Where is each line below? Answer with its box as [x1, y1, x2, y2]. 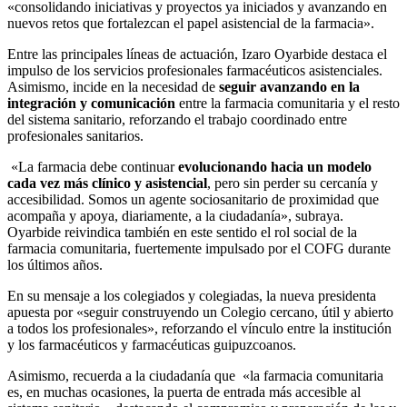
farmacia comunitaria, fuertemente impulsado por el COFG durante [7, 241, 391, 257]
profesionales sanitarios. [7, 128, 144, 144]
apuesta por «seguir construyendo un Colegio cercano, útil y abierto [7, 304, 393, 321]
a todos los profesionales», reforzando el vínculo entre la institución [7, 321, 392, 337]
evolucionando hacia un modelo [178, 159, 372, 175]
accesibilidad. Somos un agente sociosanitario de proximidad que [7, 192, 379, 208]
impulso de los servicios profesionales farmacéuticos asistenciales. [7, 63, 382, 79]
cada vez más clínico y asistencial [7, 175, 207, 192]
